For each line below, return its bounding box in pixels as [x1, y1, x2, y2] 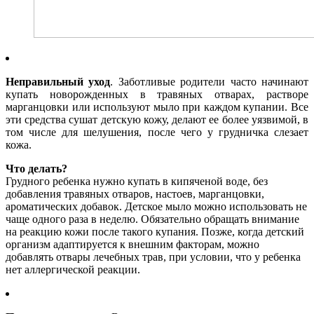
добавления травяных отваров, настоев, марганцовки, [6, 188, 264, 200]
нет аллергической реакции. [6, 264, 140, 276]
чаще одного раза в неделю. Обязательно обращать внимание [6, 213, 299, 226]
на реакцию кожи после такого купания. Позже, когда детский [6, 226, 304, 238]
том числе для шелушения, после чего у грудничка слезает [6, 126, 308, 139]
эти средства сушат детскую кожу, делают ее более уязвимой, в [6, 114, 308, 126]
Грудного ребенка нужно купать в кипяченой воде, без [6, 175, 268, 188]
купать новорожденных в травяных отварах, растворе [6, 88, 308, 101]
